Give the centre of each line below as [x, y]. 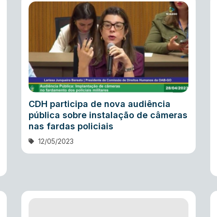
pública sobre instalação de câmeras [108, 115]
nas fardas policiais [71, 126]
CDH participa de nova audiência [100, 104]
